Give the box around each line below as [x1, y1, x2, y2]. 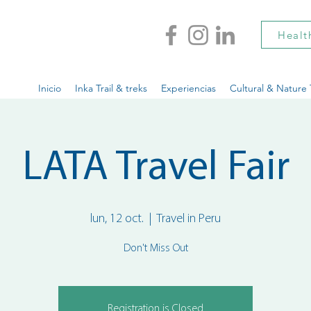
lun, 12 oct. [90, 212, 144, 226]
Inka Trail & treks [75, 82, 147, 94]
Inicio [38, 82, 61, 94]
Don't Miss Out [123, 243, 188, 254]
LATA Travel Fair [22, 148, 289, 190]
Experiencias [161, 82, 216, 94]
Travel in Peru [156, 212, 221, 226]
